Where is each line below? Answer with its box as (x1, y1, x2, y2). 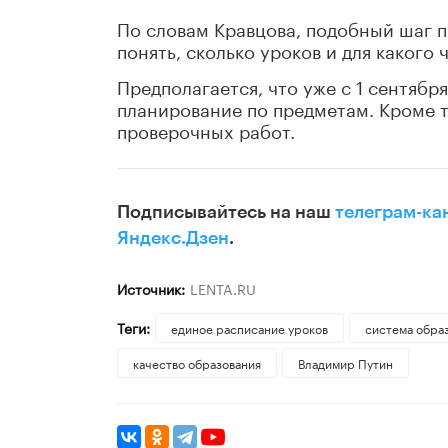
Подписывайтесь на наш (117, 203, 335, 222)
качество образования (133, 353, 261, 373)
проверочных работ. (117, 115, 295, 144)
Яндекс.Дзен (117, 229, 229, 248)
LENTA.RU (189, 277, 256, 300)
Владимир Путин (297, 353, 393, 373)
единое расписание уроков (170, 318, 328, 338)
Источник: (117, 277, 185, 300)
